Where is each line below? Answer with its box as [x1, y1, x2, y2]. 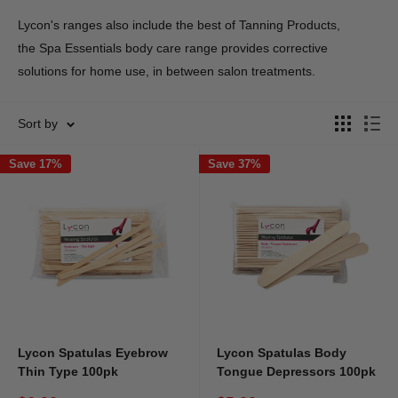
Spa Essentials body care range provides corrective [39, 40, 328, 55]
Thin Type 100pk [18, 363, 118, 378]
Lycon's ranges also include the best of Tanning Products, [18, 17, 340, 32]
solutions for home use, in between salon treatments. [18, 63, 319, 78]
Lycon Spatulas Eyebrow [18, 345, 168, 360]
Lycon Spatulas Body [217, 345, 346, 360]
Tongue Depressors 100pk [217, 363, 376, 378]
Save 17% [9, 156, 62, 171]
